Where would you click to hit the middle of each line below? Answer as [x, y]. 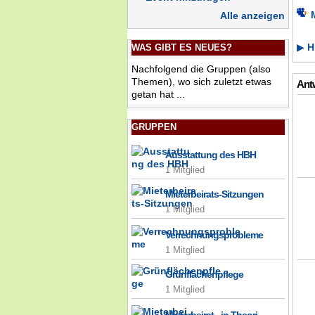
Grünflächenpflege [204, 275]
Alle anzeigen [252, 16]
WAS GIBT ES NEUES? [182, 48]
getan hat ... [158, 95]
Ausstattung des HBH [211, 155]
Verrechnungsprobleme [214, 235]
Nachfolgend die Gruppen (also [201, 69]
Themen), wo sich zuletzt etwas [201, 82]
